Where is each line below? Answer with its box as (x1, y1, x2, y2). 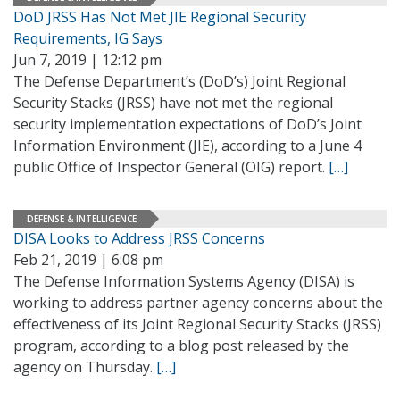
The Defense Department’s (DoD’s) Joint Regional (13, 71, 346, 91)
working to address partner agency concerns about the (13, 293, 383, 312)
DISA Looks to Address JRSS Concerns (13, 229, 265, 248)
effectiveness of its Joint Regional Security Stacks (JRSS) (13, 314, 381, 334)
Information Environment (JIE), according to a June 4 (13, 136, 362, 155)
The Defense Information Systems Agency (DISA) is (13, 271, 354, 291)
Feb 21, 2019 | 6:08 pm (13, 250, 163, 270)
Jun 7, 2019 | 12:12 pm (13, 50, 162, 70)
